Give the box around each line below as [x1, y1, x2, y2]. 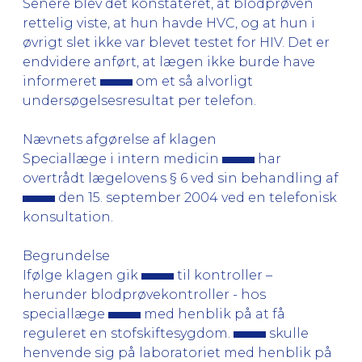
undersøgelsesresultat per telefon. [23, 92, 256, 108]
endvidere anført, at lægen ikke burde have [23, 53, 315, 69]
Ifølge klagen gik [23, 267, 141, 283]
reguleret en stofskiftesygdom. [23, 325, 234, 341]
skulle [266, 325, 309, 341]
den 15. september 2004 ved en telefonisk [55, 189, 337, 205]
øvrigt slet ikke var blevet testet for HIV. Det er [23, 34, 330, 50]
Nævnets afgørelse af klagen [23, 131, 217, 147]
